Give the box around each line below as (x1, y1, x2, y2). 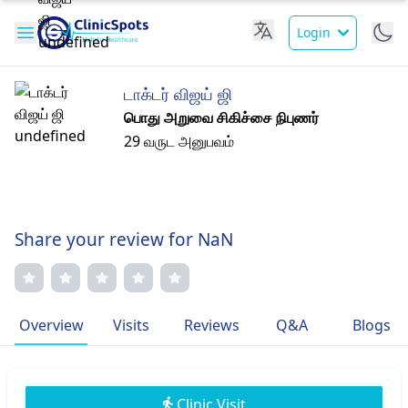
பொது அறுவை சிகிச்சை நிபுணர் (124, 107, 319, 127)
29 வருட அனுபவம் (124, 131, 234, 151)
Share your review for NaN (15, 228, 233, 251)
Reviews (183, 315, 240, 335)
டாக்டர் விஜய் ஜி (124, 83, 232, 105)
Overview (18, 315, 84, 335)
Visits (113, 315, 149, 335)
